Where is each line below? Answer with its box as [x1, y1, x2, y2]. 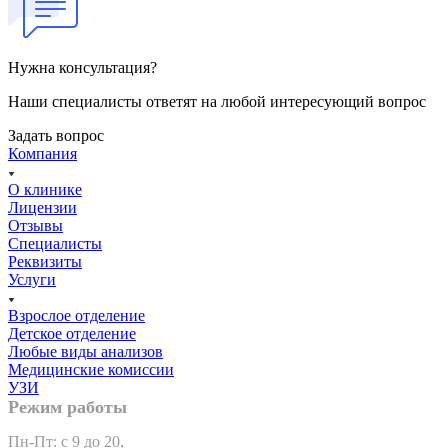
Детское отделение [8, 324, 136, 342]
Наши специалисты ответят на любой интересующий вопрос [8, 92, 426, 110]
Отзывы [8, 216, 63, 234]
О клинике [8, 180, 82, 198]
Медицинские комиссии [8, 360, 174, 378]
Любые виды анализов [8, 342, 163, 360]
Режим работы [8, 396, 127, 417]
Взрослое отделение [8, 306, 145, 324]
